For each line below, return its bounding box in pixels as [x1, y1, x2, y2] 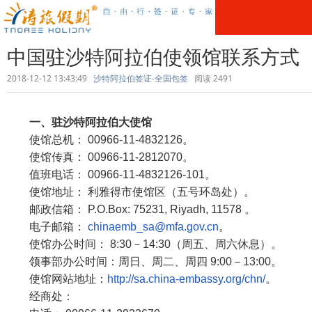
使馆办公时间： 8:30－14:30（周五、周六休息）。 [7, 238, 282, 250]
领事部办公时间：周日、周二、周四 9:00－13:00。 [7, 256, 282, 267]
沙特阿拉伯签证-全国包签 [93, 72, 188, 84]
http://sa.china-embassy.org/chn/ [107, 273, 265, 285]
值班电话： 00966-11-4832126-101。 [7, 169, 216, 180]
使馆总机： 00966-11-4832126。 [7, 134, 194, 146]
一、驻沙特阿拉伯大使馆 [29, 116, 152, 128]
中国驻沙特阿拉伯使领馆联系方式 [7, 43, 299, 70]
